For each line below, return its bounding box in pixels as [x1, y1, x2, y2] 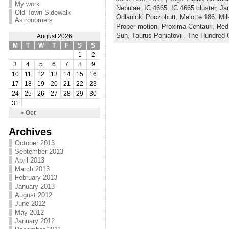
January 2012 [14, 217, 55, 225]
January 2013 [14, 182, 55, 190]
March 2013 [14, 165, 50, 173]
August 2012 [14, 191, 52, 199]
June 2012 [14, 200, 45, 208]
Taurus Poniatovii [131, 32, 183, 40]
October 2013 [14, 139, 55, 147]
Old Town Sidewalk [14, 9, 71, 16]
